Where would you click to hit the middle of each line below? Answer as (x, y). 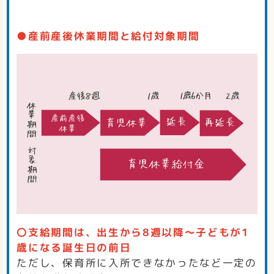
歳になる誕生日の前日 (74, 247)
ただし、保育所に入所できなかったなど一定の (137, 262)
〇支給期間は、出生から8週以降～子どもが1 (133, 232)
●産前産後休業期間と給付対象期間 (108, 36)
